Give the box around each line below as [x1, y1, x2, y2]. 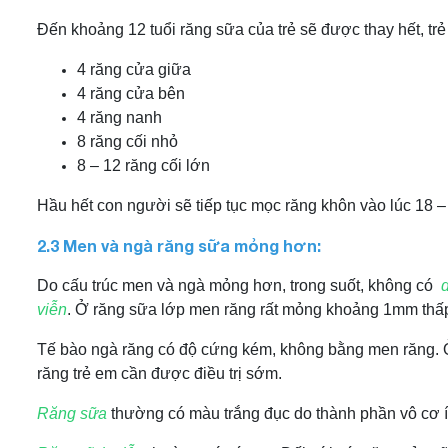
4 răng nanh [77, 109, 162, 126]
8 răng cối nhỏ [77, 133, 178, 150]
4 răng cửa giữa [77, 61, 191, 78]
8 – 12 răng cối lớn [77, 157, 210, 174]
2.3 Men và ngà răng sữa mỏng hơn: [37, 236, 321, 255]
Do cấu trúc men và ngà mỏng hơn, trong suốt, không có [37, 277, 437, 294]
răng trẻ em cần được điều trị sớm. [37, 365, 282, 382]
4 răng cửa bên [77, 85, 185, 102]
